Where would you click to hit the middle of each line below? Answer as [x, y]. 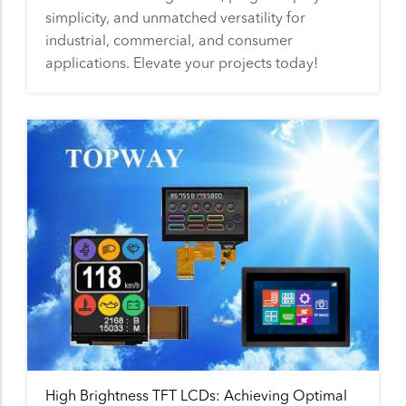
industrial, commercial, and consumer [169, 40]
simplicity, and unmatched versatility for [175, 17]
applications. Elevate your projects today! [182, 63]
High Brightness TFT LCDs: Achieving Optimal [196, 396]
